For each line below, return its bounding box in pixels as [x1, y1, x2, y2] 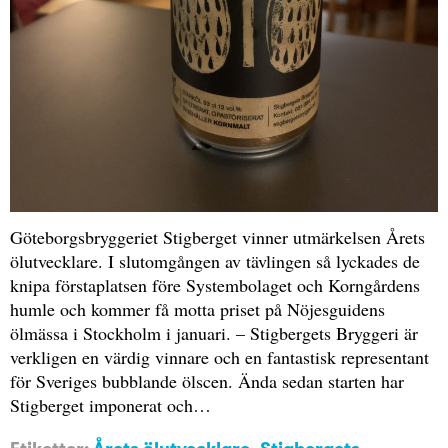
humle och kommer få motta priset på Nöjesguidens [10, 296, 385, 321]
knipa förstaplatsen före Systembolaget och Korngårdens [10, 272, 420, 297]
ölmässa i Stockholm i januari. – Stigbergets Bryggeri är [10, 320, 418, 345]
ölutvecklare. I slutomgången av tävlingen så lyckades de [10, 248, 420, 273]
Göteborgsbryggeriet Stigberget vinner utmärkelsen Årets [10, 224, 425, 249]
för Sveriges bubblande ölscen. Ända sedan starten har [10, 368, 404, 393]
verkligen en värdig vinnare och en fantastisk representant [10, 344, 429, 369]
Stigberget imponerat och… [10, 392, 211, 417]
